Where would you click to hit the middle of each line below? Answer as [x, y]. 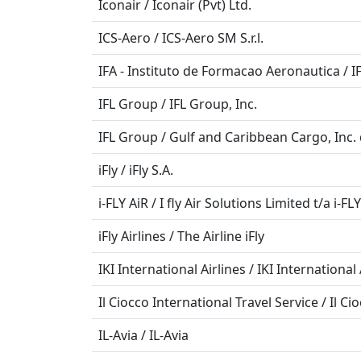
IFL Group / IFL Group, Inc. [178, 104]
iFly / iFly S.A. [136, 170]
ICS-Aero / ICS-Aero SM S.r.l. [181, 38]
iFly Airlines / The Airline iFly [181, 236]
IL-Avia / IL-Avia [143, 335]
